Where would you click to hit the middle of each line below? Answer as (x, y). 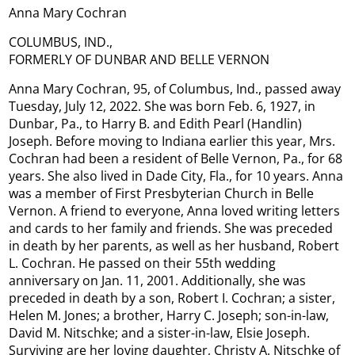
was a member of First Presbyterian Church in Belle (162, 194)
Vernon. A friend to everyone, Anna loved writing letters (175, 211)
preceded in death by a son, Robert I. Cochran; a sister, (172, 298)
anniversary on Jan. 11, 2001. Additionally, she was (158, 281)
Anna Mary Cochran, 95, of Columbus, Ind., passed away (175, 89)
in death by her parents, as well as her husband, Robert (174, 246)
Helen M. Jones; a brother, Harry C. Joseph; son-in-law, (169, 316)
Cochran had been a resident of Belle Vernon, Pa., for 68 (176, 159)
